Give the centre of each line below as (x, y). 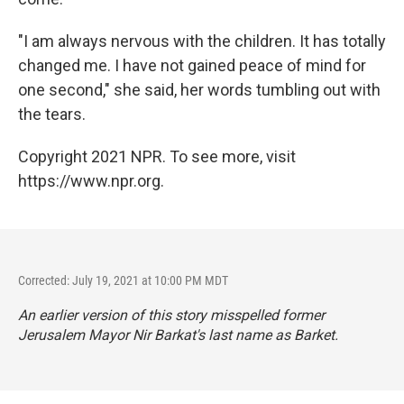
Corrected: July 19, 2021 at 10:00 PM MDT (123, 280)
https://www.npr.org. (91, 181)
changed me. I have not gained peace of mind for (192, 65)
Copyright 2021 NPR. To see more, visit (157, 156)
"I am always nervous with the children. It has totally (202, 41)
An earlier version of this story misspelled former (171, 315)
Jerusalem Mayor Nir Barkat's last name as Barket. (178, 335)
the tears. (52, 114)
